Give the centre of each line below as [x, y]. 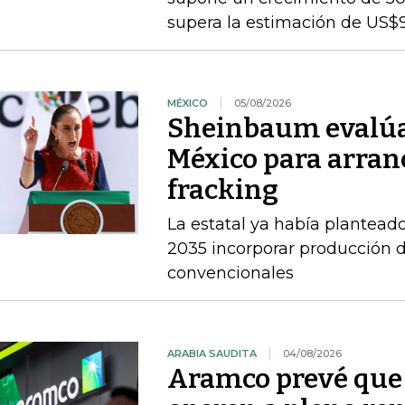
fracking [222, 190]
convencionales [230, 273]
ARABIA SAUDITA [212, 353]
